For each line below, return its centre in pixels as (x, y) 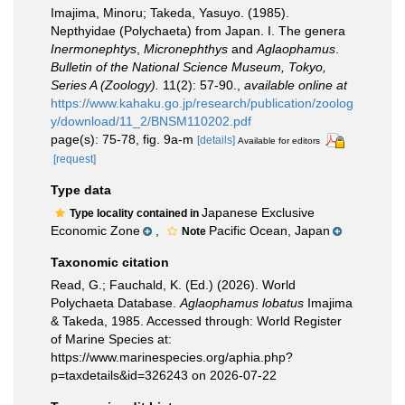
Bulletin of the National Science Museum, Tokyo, (188, 67)
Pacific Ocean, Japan (269, 230)
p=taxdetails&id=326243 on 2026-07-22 (164, 375)
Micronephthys (186, 49)
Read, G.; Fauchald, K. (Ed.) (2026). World (173, 284)
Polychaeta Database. (115, 302)
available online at (296, 85)
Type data (81, 189)
